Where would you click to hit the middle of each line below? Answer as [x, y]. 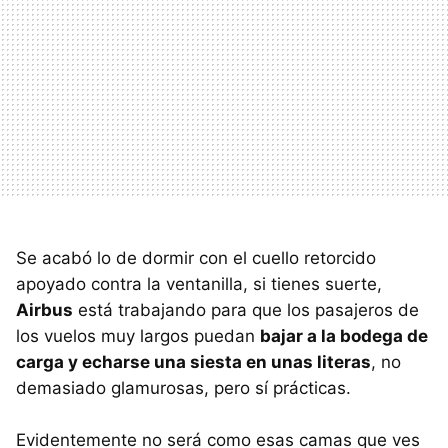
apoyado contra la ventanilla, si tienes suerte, [199, 283]
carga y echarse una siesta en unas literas [193, 361]
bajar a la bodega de [344, 335]
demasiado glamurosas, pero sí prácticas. [183, 387]
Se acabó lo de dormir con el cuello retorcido [196, 257]
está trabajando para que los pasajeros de [246, 309]
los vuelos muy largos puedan [138, 335]
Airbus [44, 309]
